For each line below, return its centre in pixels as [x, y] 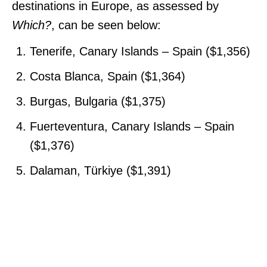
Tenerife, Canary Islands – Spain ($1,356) [140, 51]
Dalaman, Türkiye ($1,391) [100, 170]
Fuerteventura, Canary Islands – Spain [132, 126]
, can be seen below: [106, 25]
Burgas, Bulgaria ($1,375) [98, 101]
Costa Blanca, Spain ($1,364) [108, 76]
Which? [32, 25]
